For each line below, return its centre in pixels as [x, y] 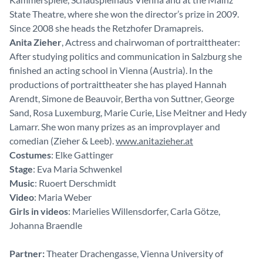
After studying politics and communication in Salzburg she [126, 56]
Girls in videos [39, 211]
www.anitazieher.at [154, 141]
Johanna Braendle [46, 225]
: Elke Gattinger [82, 155]
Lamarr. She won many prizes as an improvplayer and [115, 127]
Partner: [27, 253]
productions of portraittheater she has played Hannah [118, 84]
